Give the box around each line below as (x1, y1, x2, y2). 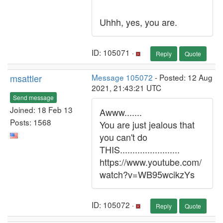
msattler (10, 72, 42, 85)
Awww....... (100, 106, 142, 118)
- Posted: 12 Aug (153, 72, 213, 83)
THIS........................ (100, 143, 180, 156)
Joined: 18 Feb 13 (10, 104, 73, 115)
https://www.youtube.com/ (100, 155, 202, 168)
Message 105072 (92, 72, 153, 83)
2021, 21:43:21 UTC (92, 82, 161, 93)
